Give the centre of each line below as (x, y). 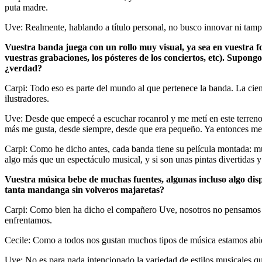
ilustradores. (27, 98)
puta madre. (26, 7)
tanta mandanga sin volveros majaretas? (85, 189)
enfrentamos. (28, 220)
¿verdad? (23, 68)
